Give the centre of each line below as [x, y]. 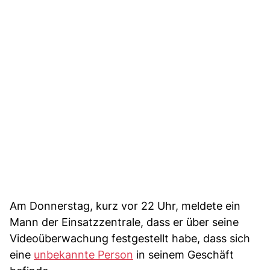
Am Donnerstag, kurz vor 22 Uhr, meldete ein [125, 206]
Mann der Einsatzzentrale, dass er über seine [124, 222]
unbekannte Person [83, 254]
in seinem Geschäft [184, 254]
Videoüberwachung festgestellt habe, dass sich [130, 238]
